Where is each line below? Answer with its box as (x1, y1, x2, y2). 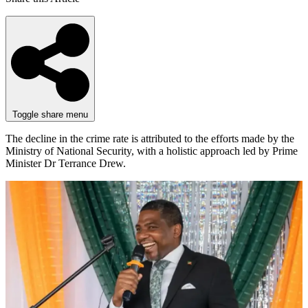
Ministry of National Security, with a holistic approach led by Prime (5, 145, 298, 157)
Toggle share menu (12, 109, 88, 120)
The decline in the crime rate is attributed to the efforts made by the (5, 133, 294, 145)
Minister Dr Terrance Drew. (5, 157, 126, 170)
